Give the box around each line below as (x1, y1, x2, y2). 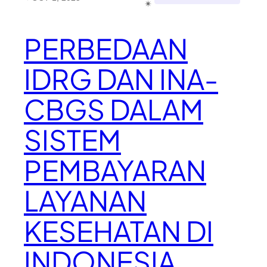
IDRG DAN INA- (24, 61, 218, 97)
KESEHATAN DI (24, 213, 213, 249)
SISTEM (24, 122, 121, 157)
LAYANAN (24, 183, 147, 218)
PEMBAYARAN (24, 153, 206, 188)
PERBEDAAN (24, 31, 188, 66)
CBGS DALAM (24, 92, 203, 127)
